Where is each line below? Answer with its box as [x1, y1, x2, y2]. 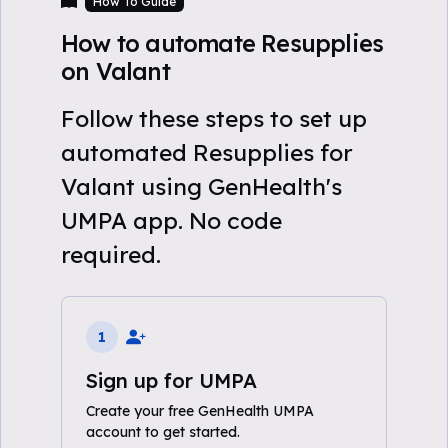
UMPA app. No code [61, 206, 282, 235]
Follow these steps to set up [61, 104, 367, 133]
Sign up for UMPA [86, 368, 257, 393]
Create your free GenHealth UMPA [86, 402, 314, 420]
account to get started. [86, 423, 240, 441]
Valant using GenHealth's [61, 172, 342, 201]
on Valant [61, 57, 170, 86]
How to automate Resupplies [61, 29, 384, 58]
